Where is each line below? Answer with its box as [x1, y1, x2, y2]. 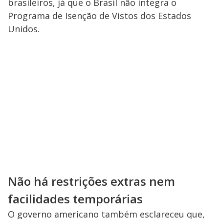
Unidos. [8, 22, 40, 35]
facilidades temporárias [8, 190, 143, 207]
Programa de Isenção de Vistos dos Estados [8, 9, 191, 22]
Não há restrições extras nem [8, 173, 175, 189]
